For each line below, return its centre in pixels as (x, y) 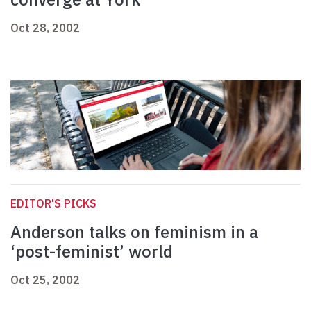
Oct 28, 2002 (45, 28)
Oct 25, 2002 (45, 280)
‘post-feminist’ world (92, 252)
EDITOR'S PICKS (53, 204)
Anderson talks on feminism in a (134, 232)
